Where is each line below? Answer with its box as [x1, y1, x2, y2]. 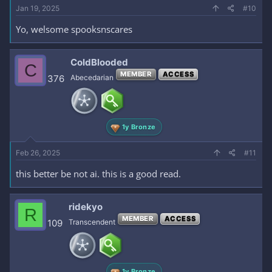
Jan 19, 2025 [16, 4, 59, 13]
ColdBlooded [70, 56, 128, 68]
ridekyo [69, 201, 103, 212]
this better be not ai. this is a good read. [16, 168, 181, 180]
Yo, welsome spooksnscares [16, 23, 132, 35]
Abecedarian [70, 73, 114, 82]
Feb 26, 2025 [16, 148, 60, 157]
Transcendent [69, 217, 115, 226]
